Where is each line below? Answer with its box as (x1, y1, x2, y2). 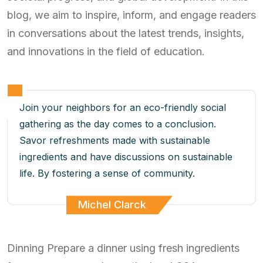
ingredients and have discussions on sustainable (19, 151, 232, 163)
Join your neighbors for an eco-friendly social (19, 102, 226, 114)
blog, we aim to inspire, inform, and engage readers (7, 9, 256, 22)
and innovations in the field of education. (7, 45, 205, 58)
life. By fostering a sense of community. (19, 167, 195, 180)
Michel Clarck (78, 198, 146, 211)
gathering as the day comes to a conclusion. (19, 118, 216, 130)
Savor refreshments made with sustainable (19, 134, 210, 147)
